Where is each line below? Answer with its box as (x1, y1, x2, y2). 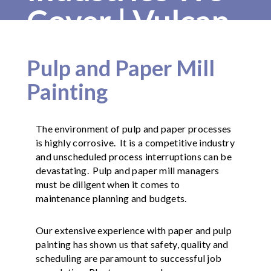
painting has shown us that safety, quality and (36, 238, 229, 250)
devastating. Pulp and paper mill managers (36, 164, 220, 176)
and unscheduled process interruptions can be (36, 150, 232, 162)
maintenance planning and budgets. (36, 192, 187, 204)
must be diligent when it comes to (36, 178, 180, 190)
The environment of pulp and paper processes (36, 122, 232, 134)
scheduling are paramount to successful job (36, 252, 222, 264)
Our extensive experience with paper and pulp (36, 224, 232, 236)
